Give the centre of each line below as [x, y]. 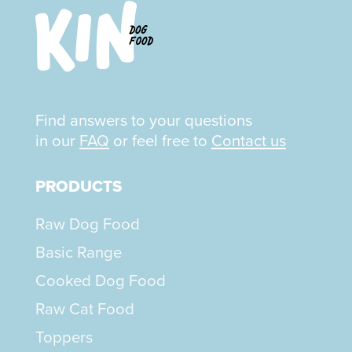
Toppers [64, 337]
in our [57, 141]
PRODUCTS [79, 187]
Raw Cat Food [85, 309]
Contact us [249, 141]
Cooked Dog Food [101, 281]
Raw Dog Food [88, 224]
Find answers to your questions [144, 121]
